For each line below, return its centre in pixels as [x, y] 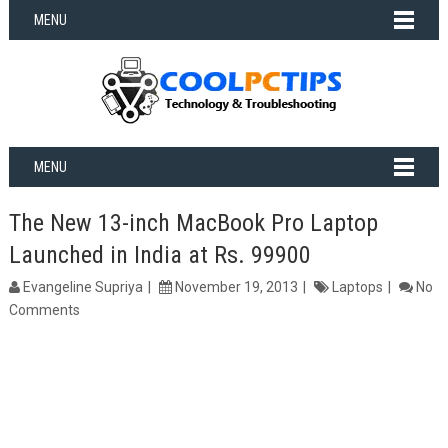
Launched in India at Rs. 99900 [159, 255]
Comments [44, 310]
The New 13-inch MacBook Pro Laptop [193, 223]
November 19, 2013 [234, 287]
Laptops [357, 287]
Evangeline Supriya [82, 287]
